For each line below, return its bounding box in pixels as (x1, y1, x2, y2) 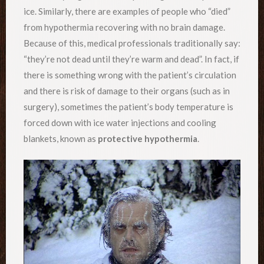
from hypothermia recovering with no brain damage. (24, 21, 225, 32)
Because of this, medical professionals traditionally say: (24, 37, 240, 48)
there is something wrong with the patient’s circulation (24, 69, 236, 80)
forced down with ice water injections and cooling (24, 117, 216, 128)
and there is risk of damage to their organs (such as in (24, 85, 230, 96)
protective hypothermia (98, 133, 197, 144)
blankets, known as (24, 133, 98, 144)
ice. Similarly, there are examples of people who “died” (24, 5, 230, 16)
